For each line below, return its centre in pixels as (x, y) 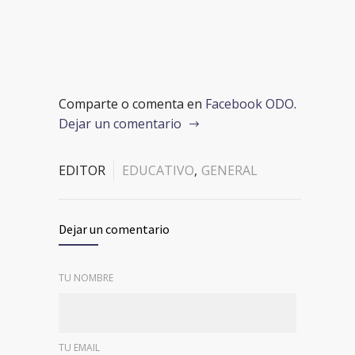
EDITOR (82, 170)
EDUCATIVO (158, 170)
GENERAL (229, 170)
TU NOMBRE (86, 278)
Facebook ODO (250, 104)
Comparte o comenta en (132, 104)
